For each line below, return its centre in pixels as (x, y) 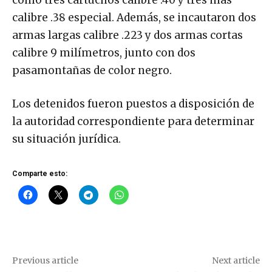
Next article (236, 261)
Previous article (45, 261)
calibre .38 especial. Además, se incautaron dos (134, 18)
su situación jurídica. (66, 139)
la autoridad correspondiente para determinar (133, 122)
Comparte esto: (40, 174)
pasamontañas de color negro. (92, 71)
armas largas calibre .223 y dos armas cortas (127, 36)
